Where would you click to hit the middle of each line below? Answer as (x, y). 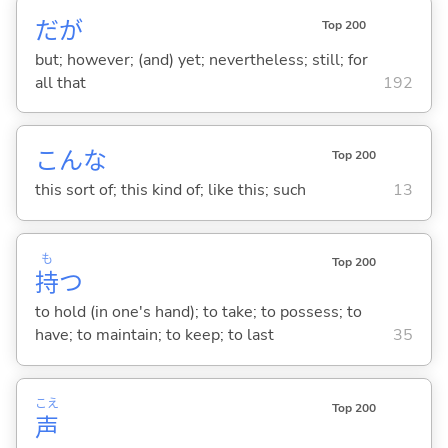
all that (60, 82)
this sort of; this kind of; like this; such (170, 189)
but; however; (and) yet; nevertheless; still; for (201, 59)
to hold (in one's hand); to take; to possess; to (198, 312)
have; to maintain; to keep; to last (154, 335)
